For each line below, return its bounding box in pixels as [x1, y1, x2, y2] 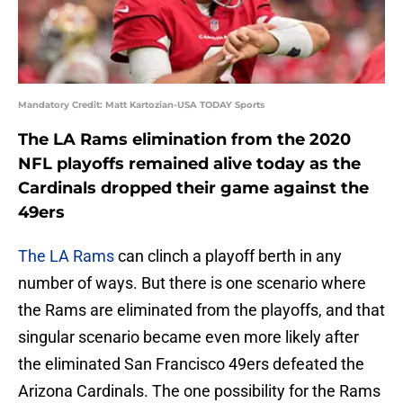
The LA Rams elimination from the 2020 [18, 130, 351, 150]
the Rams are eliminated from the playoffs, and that [18, 300, 385, 320]
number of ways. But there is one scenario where [18, 273, 366, 293]
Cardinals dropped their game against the [18, 178, 369, 199]
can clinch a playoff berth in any [114, 246, 342, 266]
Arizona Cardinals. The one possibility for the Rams [18, 381, 381, 401]
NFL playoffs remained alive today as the [18, 154, 361, 175]
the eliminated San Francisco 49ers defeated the [18, 354, 364, 374]
